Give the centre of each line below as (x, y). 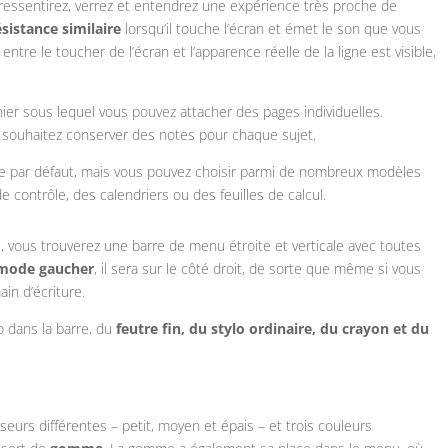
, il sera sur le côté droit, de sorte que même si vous (258, 269)
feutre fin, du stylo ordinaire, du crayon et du (273, 329)
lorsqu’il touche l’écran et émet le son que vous (271, 29)
